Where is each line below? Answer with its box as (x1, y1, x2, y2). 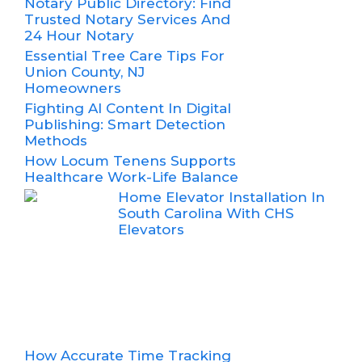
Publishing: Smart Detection (24, 116, 225, 133)
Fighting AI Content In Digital (24, 99, 231, 116)
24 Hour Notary (24, 27, 134, 44)
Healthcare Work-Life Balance (24, 168, 238, 185)
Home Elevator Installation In (118, 188, 326, 205)
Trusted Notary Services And (24, 11, 230, 27)
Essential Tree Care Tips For (24, 47, 225, 64)
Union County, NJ (24, 63, 145, 80)
